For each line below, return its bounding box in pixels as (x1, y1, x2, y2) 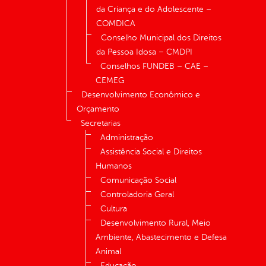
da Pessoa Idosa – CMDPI (96, 47, 192, 57)
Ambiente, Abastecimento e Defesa (96, 233, 227, 242)
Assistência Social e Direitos (100, 147, 202, 157)
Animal (96, 247, 121, 256)
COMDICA (96, 19, 135, 28)
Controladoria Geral (100, 190, 174, 199)
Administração (100, 133, 153, 142)
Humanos (96, 161, 132, 171)
